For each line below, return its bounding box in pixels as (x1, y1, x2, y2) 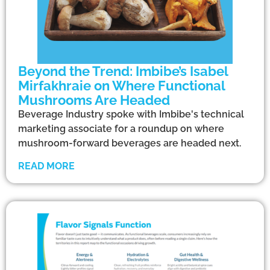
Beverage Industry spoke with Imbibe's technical (18, 108, 244, 120)
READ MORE (18, 160, 75, 172)
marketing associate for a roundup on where (18, 122, 224, 134)
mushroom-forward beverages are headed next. (18, 137, 241, 149)
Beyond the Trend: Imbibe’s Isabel (18, 63, 228, 79)
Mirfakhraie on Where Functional (18, 77, 225, 93)
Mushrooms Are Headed (18, 92, 170, 108)
